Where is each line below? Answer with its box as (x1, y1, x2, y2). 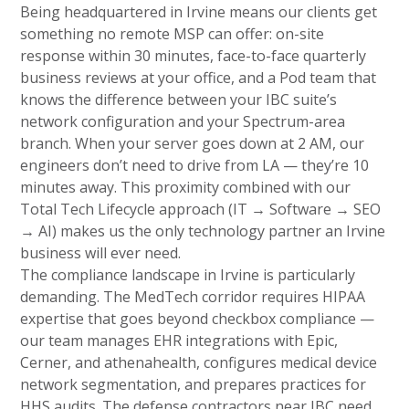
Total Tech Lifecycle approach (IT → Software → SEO (20, 198, 382, 219)
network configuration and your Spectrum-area (20, 110, 346, 131)
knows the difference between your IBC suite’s (20, 89, 338, 110)
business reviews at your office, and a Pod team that (20, 67, 377, 88)
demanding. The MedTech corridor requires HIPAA (20, 286, 366, 307)
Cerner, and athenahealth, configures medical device (20, 351, 378, 372)
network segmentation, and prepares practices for (20, 373, 367, 394)
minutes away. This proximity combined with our (20, 176, 351, 197)
